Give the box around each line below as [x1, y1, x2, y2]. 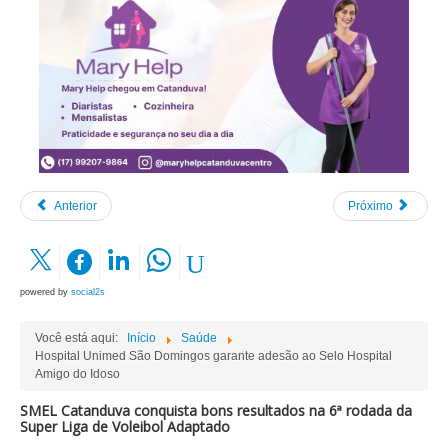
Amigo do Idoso [35, 367, 120, 382]
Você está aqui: [35, 331, 124, 346]
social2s [71, 287, 105, 298]
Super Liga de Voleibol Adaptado [20, 417, 230, 437]
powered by [20, 287, 71, 298]
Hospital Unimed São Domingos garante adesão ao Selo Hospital [35, 349, 392, 364]
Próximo [348, 199, 393, 214]
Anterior [54, 199, 97, 214]
